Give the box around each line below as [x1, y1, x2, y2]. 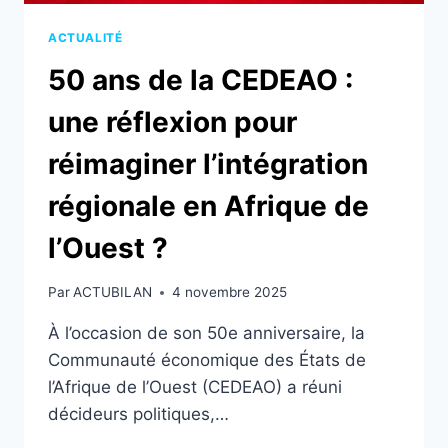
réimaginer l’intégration [48, 146, 368, 181]
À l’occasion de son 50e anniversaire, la [48, 323, 365, 344]
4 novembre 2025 [172, 284, 288, 301]
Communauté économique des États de [48, 350, 366, 371]
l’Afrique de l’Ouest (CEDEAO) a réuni [48, 377, 342, 398]
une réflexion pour [48, 104, 297, 139]
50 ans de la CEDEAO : [48, 62, 353, 97]
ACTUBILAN [73, 284, 153, 301]
